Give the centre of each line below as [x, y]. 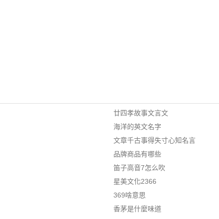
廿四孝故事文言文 [141, 113]
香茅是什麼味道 [137, 209]
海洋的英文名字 [137, 127]
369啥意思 [129, 195]
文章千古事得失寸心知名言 [154, 140]
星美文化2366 [135, 181]
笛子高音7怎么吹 [139, 168]
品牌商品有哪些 [137, 154]
